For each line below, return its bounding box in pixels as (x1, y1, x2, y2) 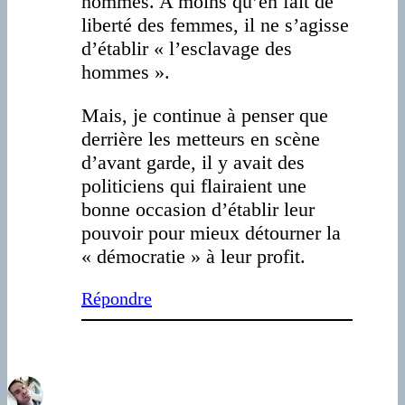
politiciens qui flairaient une (81, 174, 306, 198)
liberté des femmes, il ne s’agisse (81, 14, 349, 37)
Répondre (81, 288, 152, 309)
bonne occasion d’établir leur (81, 198, 315, 221)
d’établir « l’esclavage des (81, 37, 292, 61)
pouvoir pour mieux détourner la (81, 221, 341, 245)
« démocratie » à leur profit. (81, 245, 306, 268)
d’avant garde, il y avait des (81, 151, 305, 174)
